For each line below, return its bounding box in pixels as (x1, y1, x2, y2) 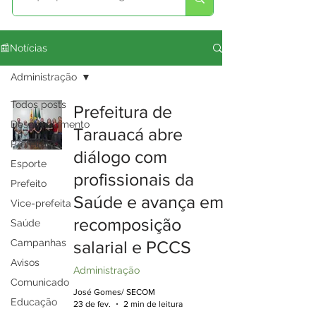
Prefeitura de (73, 102, 172, 121)
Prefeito (11, 178, 47, 189)
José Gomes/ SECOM (73, 287, 155, 297)
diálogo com (73, 147, 167, 166)
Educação (11, 296, 57, 308)
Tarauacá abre (73, 124, 183, 144)
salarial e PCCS (73, 237, 191, 257)
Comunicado (11, 276, 69, 288)
